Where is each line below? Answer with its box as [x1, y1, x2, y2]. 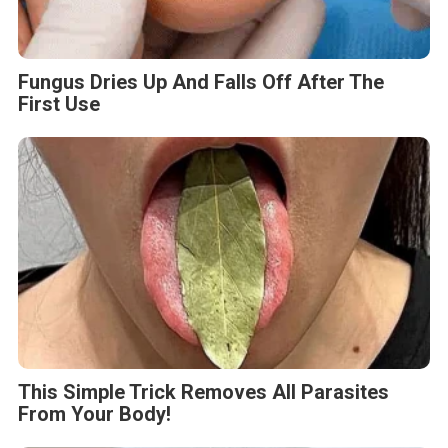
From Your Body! [18, 402, 171, 427]
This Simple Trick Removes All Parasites [18, 380, 389, 405]
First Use [18, 92, 100, 117]
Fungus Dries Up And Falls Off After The [18, 70, 384, 95]
